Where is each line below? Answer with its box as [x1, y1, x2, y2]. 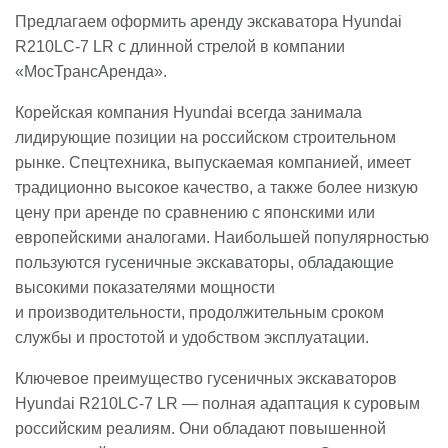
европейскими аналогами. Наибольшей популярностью [15, 229, 429, 247]
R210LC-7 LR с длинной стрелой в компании [15, 38, 345, 56]
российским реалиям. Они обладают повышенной [15, 420, 386, 438]
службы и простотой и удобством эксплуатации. [15, 329, 369, 347]
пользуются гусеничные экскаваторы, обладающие [15, 254, 394, 272]
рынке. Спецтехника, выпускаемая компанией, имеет [15, 154, 411, 172]
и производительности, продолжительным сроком [15, 304, 384, 322]
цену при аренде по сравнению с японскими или [15, 204, 375, 222]
